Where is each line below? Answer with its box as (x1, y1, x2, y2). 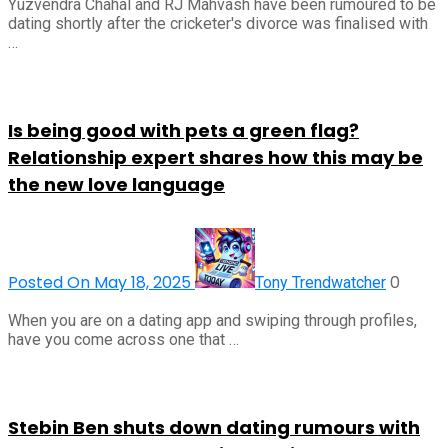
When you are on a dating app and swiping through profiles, (8, 311, 417, 331)
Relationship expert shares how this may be (8, 145, 423, 171)
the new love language (8, 172, 225, 198)
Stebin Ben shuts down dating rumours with (8, 415, 420, 441)
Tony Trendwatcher (255, 273, 386, 293)
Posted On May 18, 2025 (8, 271, 195, 295)
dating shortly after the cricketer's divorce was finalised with (8, 14, 428, 34)
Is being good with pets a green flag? (8, 118, 359, 144)
